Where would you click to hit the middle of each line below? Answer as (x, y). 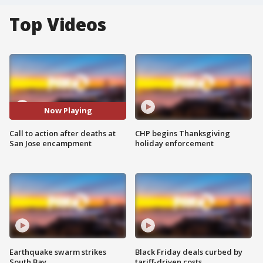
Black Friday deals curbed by (189, 252)
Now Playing (68, 111)
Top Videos (58, 24)
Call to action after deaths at (63, 133)
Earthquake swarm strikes (58, 252)
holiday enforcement (174, 143)
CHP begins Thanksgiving (183, 133)
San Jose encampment (50, 143)
